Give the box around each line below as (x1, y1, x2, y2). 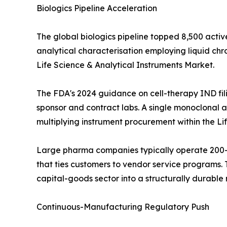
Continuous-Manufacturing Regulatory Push (36, 202, 209, 212)
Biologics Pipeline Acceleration (36, 3, 157, 14)
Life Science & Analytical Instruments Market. (36, 60, 214, 70)
